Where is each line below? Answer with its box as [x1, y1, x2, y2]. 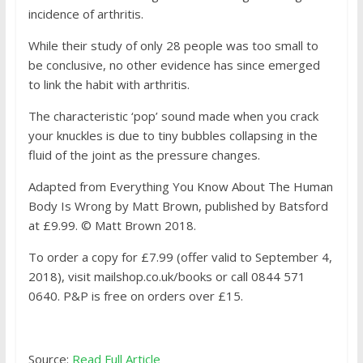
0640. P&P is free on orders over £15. [28, 288, 243, 304]
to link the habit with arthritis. [28, 76, 193, 92]
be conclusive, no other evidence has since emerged [28, 57, 320, 73]
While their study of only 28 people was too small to [28, 37, 318, 53]
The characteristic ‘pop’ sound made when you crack [28, 108, 318, 124]
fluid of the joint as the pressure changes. [28, 147, 260, 163]
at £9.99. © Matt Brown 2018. [28, 217, 199, 233]
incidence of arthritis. [28, 6, 147, 22]
